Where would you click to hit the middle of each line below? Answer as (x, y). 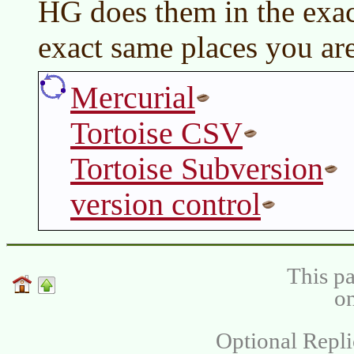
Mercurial (133, 98)
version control (166, 205)
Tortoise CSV (156, 134)
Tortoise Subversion (197, 169)
